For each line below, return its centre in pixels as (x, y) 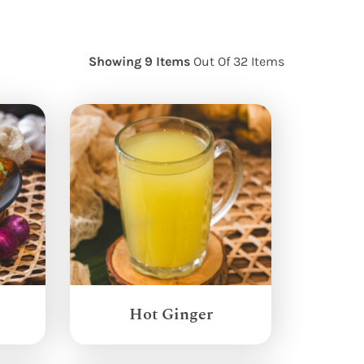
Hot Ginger (171, 312)
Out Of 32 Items (238, 61)
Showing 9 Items (141, 61)
